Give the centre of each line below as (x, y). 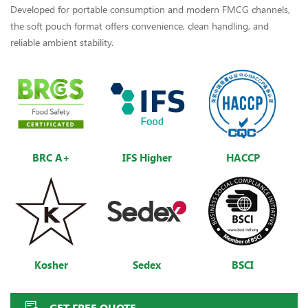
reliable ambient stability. (62, 42)
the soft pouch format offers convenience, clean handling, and (140, 25)
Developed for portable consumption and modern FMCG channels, (150, 9)
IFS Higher (147, 157)
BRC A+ (52, 157)
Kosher (52, 264)
